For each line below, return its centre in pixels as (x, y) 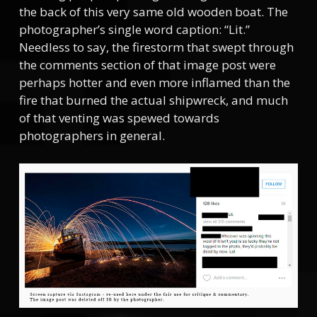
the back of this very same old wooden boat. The (153, 12)
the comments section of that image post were (147, 65)
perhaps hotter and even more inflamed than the (154, 83)
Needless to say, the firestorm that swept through (156, 47)
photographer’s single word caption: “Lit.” (134, 30)
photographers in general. (92, 136)
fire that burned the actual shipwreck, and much (153, 100)
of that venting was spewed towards (119, 118)
